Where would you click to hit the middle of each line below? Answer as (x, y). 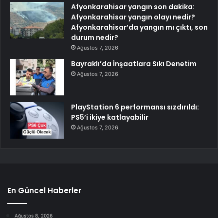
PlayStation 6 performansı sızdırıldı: (135, 107)
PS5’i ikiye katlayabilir (110, 118)
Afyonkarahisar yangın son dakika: (133, 7)
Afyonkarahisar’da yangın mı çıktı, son (139, 27)
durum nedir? (95, 38)
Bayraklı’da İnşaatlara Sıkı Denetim (134, 64)
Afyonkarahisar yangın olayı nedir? (133, 17)
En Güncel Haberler (44, 191)
